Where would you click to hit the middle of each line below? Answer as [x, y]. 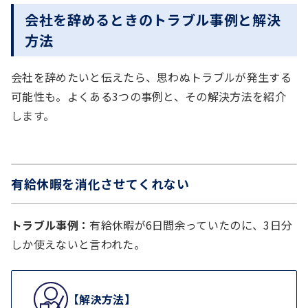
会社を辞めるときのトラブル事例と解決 [153, 19]
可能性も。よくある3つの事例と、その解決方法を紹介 [149, 96]
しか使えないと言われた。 [78, 244]
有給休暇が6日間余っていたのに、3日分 [191, 224]
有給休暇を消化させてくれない [100, 183]
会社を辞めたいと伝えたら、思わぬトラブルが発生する [151, 77]
